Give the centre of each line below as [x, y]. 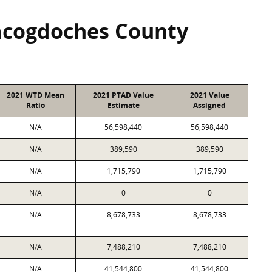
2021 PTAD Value [123, 95]
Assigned [209, 105]
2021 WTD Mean [36, 95]
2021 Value [209, 95]
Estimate [123, 105]
